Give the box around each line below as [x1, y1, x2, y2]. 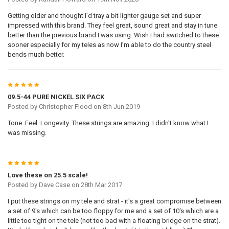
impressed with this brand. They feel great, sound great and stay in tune [7, 21, 217, 30]
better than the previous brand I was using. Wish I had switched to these [7, 31, 219, 39]
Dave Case [38, 181, 70, 189]
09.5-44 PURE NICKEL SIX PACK [7, 93, 104, 101]
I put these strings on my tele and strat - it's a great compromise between [7, 197, 221, 205]
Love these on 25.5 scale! [7, 171, 88, 179]
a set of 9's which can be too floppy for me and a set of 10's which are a [7, 207, 219, 215]
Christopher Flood [38, 103, 92, 111]
